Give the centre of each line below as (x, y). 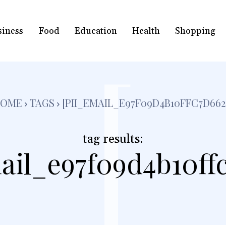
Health (146, 31)
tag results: (113, 139)
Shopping (195, 31)
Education (96, 31)
